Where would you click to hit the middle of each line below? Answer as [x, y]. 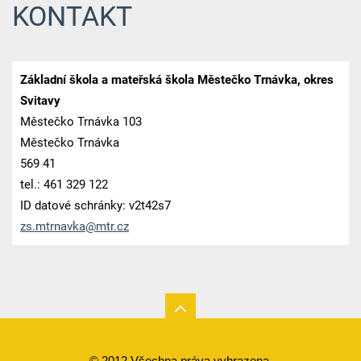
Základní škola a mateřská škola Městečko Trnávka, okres [176, 80]
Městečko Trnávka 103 [81, 122]
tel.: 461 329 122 [64, 185]
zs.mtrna [43, 226]
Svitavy [40, 101]
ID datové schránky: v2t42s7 [95, 205]
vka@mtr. [91, 226]
